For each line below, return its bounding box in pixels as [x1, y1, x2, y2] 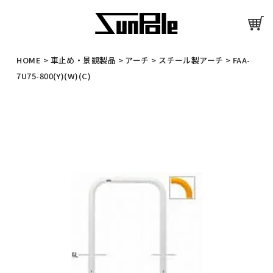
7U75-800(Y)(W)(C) [16, 70, 91, 82]
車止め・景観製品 [50, 54, 116, 66]
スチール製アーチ [158, 54, 224, 66]
